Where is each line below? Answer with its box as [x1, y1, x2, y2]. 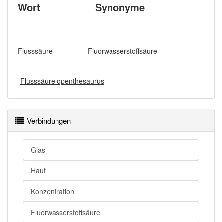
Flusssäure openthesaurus [20, 76, 104, 86]
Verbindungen [27, 115, 71, 126]
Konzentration [31, 186, 74, 196]
